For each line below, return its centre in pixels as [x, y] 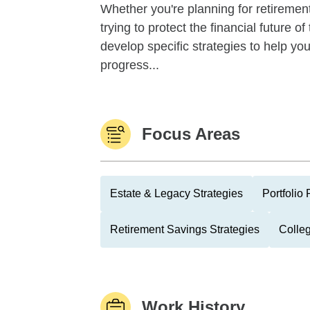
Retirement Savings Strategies [185, 229]
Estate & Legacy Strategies [176, 193]
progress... [130, 65]
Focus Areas [191, 134]
